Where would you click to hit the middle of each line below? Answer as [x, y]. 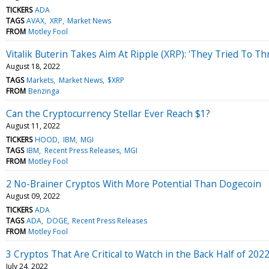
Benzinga [44, 91]
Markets [40, 80]
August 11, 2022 [33, 125]
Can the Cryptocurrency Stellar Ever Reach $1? [108, 113]
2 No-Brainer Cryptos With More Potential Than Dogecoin [134, 183]
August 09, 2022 [33, 196]
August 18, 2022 [33, 66]
